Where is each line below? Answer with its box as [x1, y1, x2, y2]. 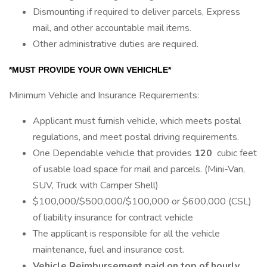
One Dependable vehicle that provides [33, 147, 194, 160]
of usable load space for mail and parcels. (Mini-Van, [33, 163, 245, 176]
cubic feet [215, 147, 257, 160]
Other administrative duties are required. [33, 38, 198, 51]
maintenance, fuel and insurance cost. [33, 243, 184, 256]
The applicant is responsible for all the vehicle [33, 227, 220, 240]
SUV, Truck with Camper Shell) [33, 179, 159, 192]
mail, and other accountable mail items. [33, 21, 191, 35]
